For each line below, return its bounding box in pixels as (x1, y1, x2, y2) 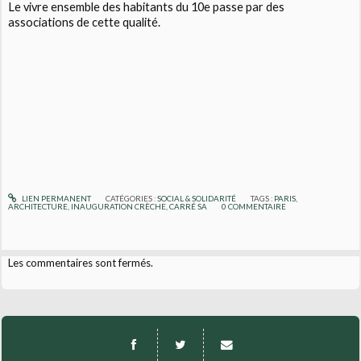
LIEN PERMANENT (19, 193, 91, 204)
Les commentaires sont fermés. (8, 256, 154, 270)
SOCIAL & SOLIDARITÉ (156, 193, 236, 204)
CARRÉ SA (169, 201, 208, 212)
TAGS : (251, 193, 275, 204)
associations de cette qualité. (8, 15, 161, 30)
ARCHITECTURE (8, 201, 68, 212)
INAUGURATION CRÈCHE (71, 201, 167, 212)
